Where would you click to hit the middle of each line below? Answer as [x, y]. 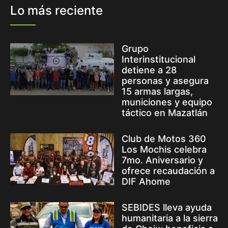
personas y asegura [165, 80]
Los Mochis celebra [164, 149]
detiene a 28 [149, 70]
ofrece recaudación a [168, 170]
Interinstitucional [159, 59]
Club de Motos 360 [164, 138]
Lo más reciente [56, 10]
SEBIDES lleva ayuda [167, 207]
